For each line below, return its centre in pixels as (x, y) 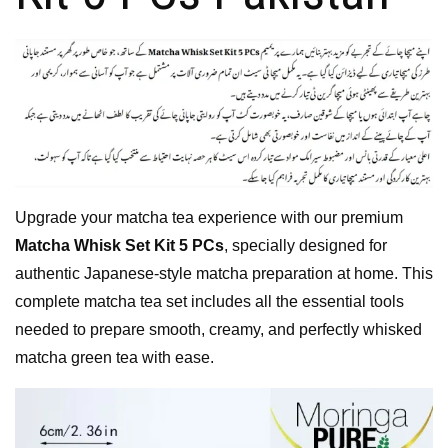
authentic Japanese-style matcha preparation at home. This (224, 273)
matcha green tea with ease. (114, 357)
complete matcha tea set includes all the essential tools (209, 301)
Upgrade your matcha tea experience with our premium (209, 217)
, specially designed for (305, 245)
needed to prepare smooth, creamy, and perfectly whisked (218, 329)
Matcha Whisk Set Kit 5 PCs (119, 245)
